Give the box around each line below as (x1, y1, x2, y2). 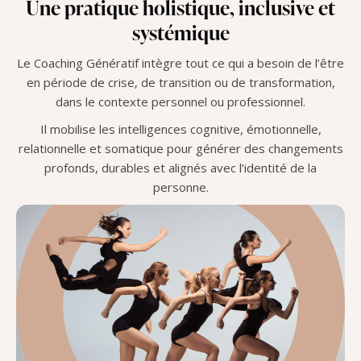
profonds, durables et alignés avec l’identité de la (44, 160, 317, 176)
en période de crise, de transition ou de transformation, (26, 74, 335, 91)
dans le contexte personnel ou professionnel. (56, 93, 305, 110)
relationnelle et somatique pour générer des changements (18, 140, 343, 157)
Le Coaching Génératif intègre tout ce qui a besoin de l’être (17, 55, 344, 72)
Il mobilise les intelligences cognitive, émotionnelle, (39, 121, 322, 138)
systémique (131, 19, 230, 48)
